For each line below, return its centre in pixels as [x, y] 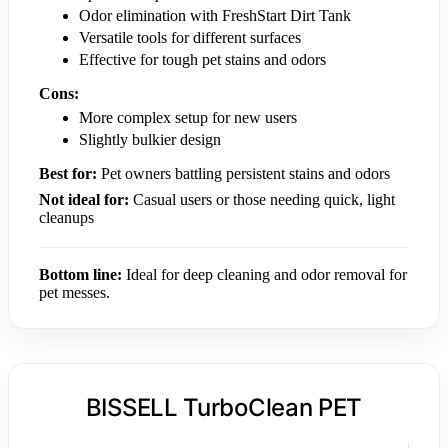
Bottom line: [80, 274]
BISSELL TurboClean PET [224, 407]
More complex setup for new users [188, 117]
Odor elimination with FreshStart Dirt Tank [215, 15]
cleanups [66, 217]
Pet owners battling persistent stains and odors [243, 173]
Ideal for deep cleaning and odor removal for [264, 274]
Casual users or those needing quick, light [262, 199]
